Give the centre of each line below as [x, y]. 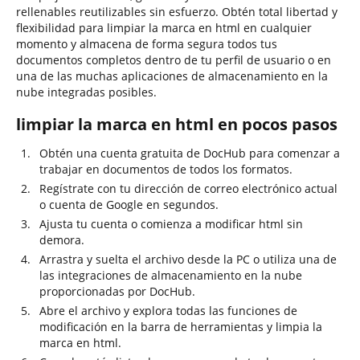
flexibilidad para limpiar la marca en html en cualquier [164, 28]
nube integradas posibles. [86, 92]
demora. [62, 240]
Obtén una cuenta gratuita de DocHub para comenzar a [190, 153]
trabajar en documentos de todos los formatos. [166, 169]
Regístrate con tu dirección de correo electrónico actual [188, 188]
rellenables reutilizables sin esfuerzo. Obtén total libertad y [177, 12]
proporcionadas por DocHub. [117, 291]
